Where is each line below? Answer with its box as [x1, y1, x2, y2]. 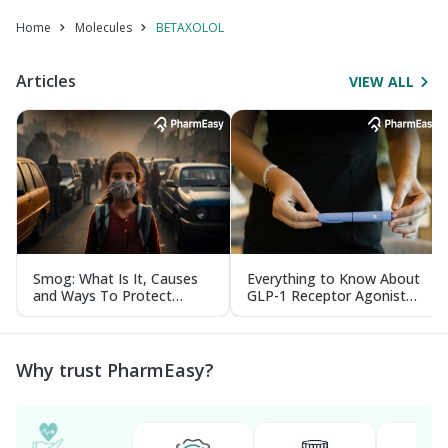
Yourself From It [33, 303, 143, 322]
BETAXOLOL [156, 19, 224, 36]
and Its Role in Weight [247, 303, 391, 322]
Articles [16, 70, 76, 92]
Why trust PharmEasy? [16, 358, 214, 382]
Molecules [75, 19, 132, 36]
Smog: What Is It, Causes [33, 269, 198, 288]
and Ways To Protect [33, 286, 172, 305]
